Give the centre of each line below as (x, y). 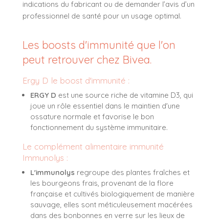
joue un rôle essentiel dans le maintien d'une (105, 106)
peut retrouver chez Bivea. (87, 60)
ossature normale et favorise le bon (92, 117)
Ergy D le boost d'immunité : (77, 81)
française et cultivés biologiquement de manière (112, 194)
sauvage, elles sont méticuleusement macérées (111, 205)
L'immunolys (53, 173)
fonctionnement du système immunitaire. (99, 128)
